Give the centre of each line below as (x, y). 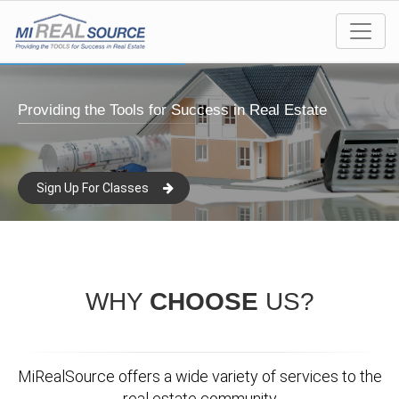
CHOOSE (204, 301)
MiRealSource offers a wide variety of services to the (199, 376)
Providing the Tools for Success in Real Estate (172, 110)
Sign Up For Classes (93, 188)
